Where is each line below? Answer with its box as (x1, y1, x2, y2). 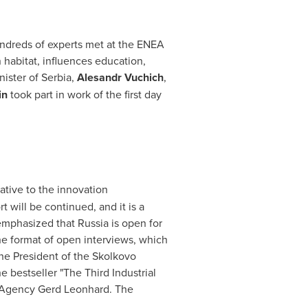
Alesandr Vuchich (76, 69, 164, 85)
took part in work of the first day (7, 87, 162, 102)
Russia (77, 215, 109, 230)
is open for (108, 215, 162, 230)
